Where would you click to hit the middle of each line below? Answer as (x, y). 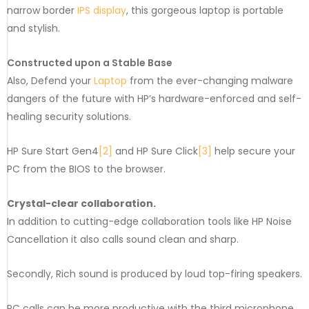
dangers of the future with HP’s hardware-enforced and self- (154, 99)
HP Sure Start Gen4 (53, 151)
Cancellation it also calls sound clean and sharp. (123, 240)
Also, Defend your (50, 81)
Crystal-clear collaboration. (81, 204)
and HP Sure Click (155, 151)
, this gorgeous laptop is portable (205, 11)
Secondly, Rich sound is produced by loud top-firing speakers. (154, 274)
